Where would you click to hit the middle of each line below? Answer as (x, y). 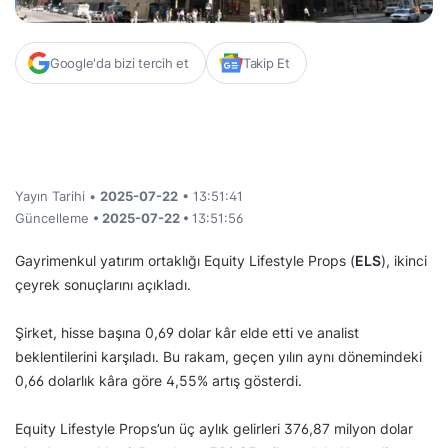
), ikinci (404, 261)
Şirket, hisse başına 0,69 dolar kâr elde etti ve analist (187, 333)
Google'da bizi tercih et (119, 63)
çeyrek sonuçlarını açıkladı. (103, 285)
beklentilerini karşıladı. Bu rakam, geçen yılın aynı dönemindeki (218, 357)
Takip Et (266, 63)
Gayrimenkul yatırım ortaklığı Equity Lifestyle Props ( (185, 261)
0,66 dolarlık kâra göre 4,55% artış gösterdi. (158, 381)
